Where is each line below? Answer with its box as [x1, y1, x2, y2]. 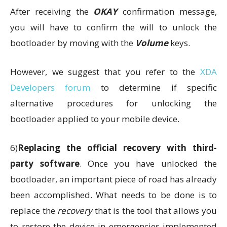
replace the [10, 204, 58, 216]
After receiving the [10, 5, 94, 17]
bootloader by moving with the [10, 36, 135, 49]
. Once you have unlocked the [79, 157, 217, 169]
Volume [135, 36, 168, 49]
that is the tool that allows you [92, 204, 217, 216]
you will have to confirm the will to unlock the [10, 21, 217, 33]
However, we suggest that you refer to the [10, 65, 200, 78]
